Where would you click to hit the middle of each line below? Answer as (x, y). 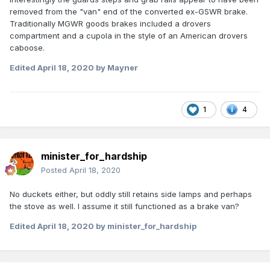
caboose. (27, 48)
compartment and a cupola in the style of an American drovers (129, 36)
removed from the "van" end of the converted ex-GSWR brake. (129, 12)
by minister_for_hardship (145, 226)
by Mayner (116, 68)
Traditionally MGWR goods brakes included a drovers (110, 24)
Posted (55, 170)
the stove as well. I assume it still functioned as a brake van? (124, 206)
